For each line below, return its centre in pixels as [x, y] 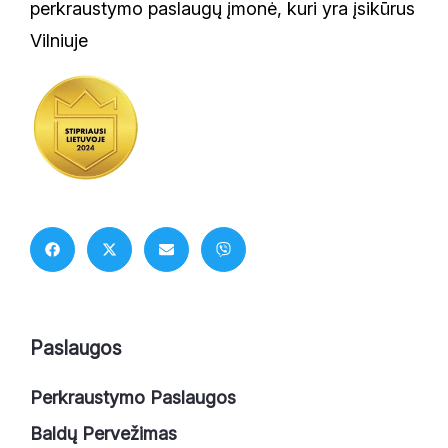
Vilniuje [59, 41]
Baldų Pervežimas [103, 433]
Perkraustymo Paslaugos [133, 397]
